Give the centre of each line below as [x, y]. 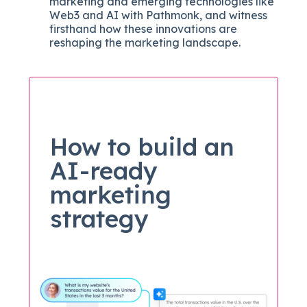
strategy [100, 218]
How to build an [143, 146]
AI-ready [104, 170]
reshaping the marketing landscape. [145, 42]
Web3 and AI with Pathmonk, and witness [159, 15]
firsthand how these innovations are [144, 28]
